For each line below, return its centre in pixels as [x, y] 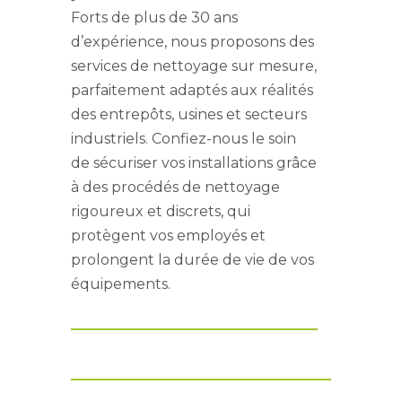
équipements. [121, 284]
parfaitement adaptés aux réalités [192, 90]
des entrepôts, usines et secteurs [189, 114]
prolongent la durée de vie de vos [192, 259]
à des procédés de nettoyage [175, 187]
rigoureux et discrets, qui [161, 211]
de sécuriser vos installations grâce [194, 162]
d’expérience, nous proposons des [192, 41]
